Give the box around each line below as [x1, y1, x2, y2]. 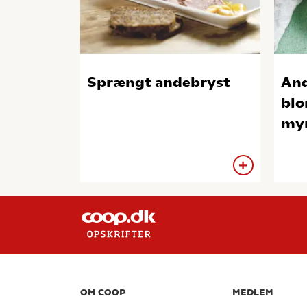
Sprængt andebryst [87, 75, 230, 90]
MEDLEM [232, 287, 273, 297]
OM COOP [80, 287, 125, 297]
